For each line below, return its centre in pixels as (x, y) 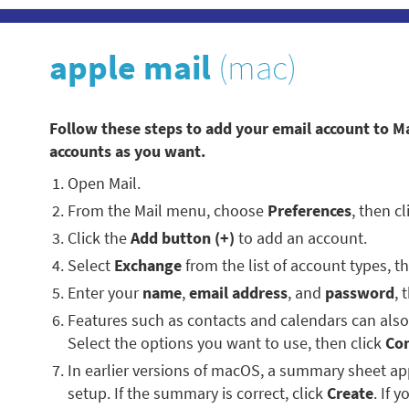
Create (350, 393)
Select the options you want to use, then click (226, 343)
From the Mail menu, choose (168, 211)
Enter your (105, 293)
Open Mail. (104, 184)
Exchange (148, 266)
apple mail (130, 68)
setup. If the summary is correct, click (197, 393)
